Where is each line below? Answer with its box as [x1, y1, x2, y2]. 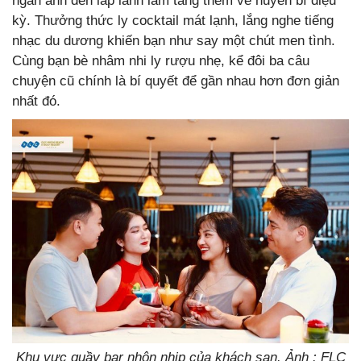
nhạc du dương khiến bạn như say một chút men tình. [12, 32, 335, 48]
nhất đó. [12, 93, 64, 109]
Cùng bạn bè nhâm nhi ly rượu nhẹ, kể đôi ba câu [12, 52, 309, 68]
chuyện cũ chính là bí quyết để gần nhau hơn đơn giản [12, 73, 339, 89]
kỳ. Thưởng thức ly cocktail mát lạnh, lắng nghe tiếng [12, 12, 334, 28]
